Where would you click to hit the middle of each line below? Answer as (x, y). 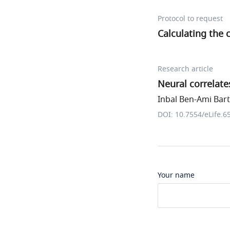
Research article (185, 69)
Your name (176, 175)
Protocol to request (190, 19)
